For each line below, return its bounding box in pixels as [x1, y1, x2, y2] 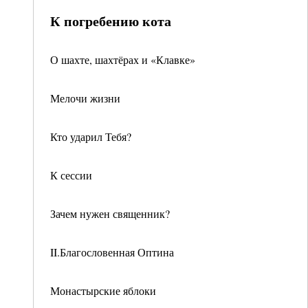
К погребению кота [50, 11, 171, 31]
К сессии [50, 168, 92, 182]
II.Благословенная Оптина [50, 245, 174, 259]
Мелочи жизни [50, 91, 120, 105]
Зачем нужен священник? [50, 206, 170, 221]
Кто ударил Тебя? [50, 129, 131, 144]
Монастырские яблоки [50, 283, 156, 298]
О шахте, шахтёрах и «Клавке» [50, 52, 195, 67]
